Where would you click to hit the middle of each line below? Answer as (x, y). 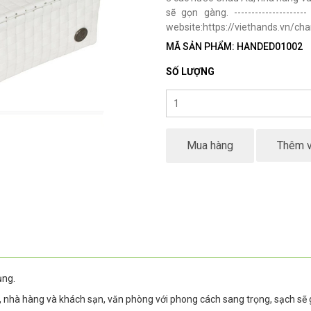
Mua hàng (210, 145)
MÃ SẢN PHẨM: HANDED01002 (234, 47)
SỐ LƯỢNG (190, 72)
